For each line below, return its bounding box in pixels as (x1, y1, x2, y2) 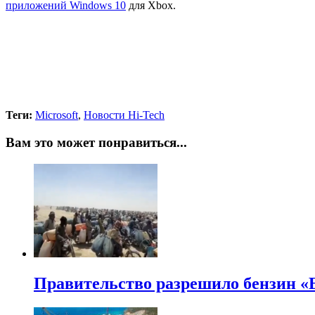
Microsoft (35, 109, 78, 122)
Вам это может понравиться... (6, 135, 187, 150)
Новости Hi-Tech (84, 109, 165, 122)
